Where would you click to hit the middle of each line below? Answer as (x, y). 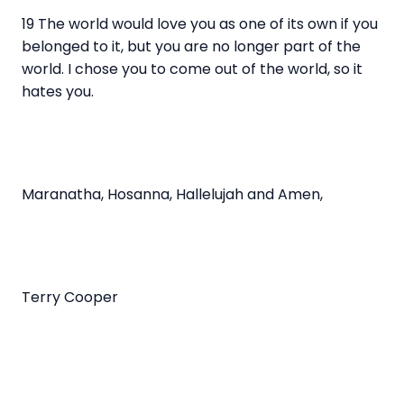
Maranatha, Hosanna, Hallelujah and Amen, (174, 194)
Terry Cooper (72, 297)
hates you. (60, 91)
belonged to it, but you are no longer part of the (191, 46)
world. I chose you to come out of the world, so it (192, 69)
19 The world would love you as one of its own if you (200, 23)
